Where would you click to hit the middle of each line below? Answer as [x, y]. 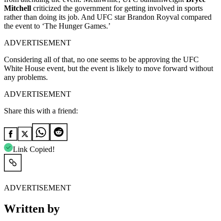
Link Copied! [34, 149]
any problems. [27, 77]
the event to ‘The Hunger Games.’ [57, 26]
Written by [32, 209]
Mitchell [18, 8]
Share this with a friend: [41, 111]
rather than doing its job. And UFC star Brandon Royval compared [108, 17]
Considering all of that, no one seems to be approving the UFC [101, 60]
